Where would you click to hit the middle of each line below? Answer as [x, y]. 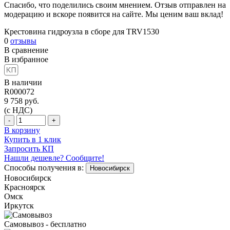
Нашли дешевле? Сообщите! [54, 158]
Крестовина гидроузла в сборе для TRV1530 [82, 31]
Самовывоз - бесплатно [45, 224]
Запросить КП [29, 148]
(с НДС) [18, 110]
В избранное [26, 59]
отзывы [23, 41]
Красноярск [25, 187]
